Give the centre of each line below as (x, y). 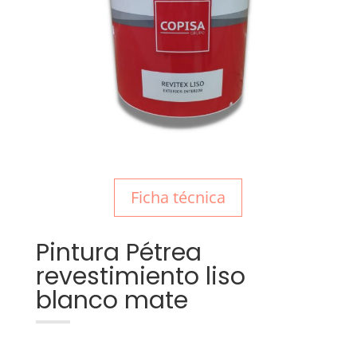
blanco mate (112, 301)
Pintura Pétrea (118, 253)
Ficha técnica (178, 198)
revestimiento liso (140, 277)
